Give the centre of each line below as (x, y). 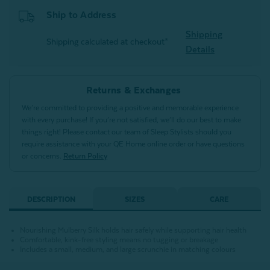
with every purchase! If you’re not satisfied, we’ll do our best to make (131, 120)
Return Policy (85, 156)
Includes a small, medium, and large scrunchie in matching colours (128, 250)
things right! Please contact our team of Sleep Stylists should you (127, 132)
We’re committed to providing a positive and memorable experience (130, 108)
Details (200, 49)
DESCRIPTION (51, 200)
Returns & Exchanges (133, 91)
